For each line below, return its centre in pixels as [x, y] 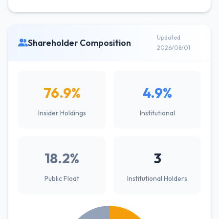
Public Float [62, 178]
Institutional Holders [157, 178]
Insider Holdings [62, 113]
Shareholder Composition [79, 43]
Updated [168, 37]
